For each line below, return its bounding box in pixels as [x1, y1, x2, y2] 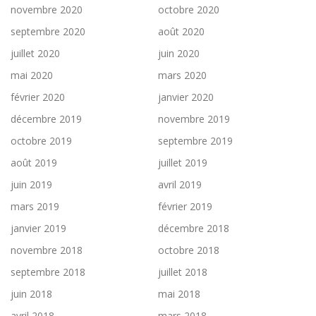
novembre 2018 [11, 243, 83, 257]
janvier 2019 [11, 221, 66, 235]
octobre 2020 [158, 2, 219, 16]
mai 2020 [11, 68, 53, 82]
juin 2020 [158, 46, 200, 60]
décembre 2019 [11, 111, 82, 126]
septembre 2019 [158, 133, 233, 147]
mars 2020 [158, 68, 207, 82]
